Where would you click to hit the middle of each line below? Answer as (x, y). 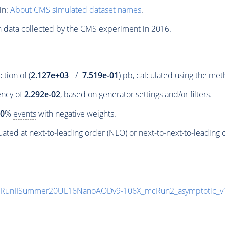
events (24, 114)
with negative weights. (76, 114)
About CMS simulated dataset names (75, 9)
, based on (79, 95)
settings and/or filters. (173, 95)
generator (116, 95)
